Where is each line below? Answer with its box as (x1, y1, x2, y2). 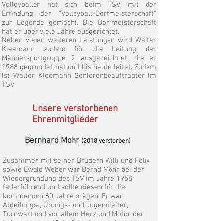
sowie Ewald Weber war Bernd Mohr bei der (3, 165, 144, 174)
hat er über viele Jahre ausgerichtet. (2, 27, 119, 36)
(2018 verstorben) (81, 137, 132, 145)
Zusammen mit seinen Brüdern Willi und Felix (3, 156, 150, 165)
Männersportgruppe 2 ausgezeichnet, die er (2, 54, 156, 63)
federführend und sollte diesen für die (3, 183, 125, 192)
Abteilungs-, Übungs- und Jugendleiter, (3, 201, 128, 210)
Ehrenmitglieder (32, 114, 98, 126)
